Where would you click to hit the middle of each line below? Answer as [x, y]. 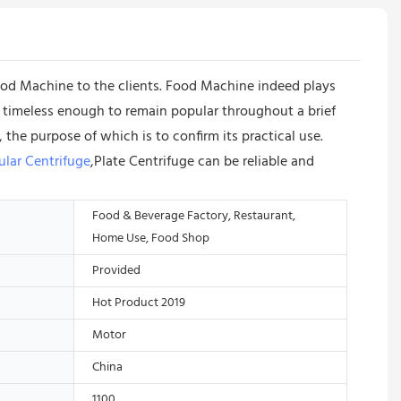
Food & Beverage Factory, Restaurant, [194, 216]
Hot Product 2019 [139, 303]
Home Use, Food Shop [151, 238]
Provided [116, 270]
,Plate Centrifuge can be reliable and [202, 162]
